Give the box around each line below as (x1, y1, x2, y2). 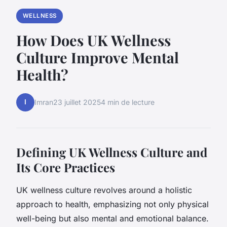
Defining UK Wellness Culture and (16, 143, 207, 160)
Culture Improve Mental (16, 47, 179, 67)
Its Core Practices (16, 159, 115, 175)
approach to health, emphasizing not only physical (16, 199, 209, 209)
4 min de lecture (101, 98, 155, 107)
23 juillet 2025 (53, 98, 101, 107)
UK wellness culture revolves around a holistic (16, 184, 192, 195)
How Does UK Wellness (16, 30, 171, 50)
